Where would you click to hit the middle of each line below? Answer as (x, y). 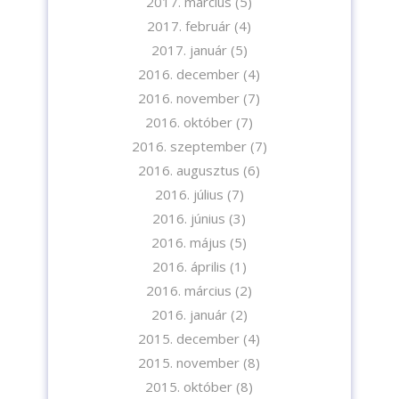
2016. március (189, 291)
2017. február (189, 26)
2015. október (189, 387)
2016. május (189, 243)
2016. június (189, 219)
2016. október (189, 122)
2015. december (189, 339)
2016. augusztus (189, 171)
